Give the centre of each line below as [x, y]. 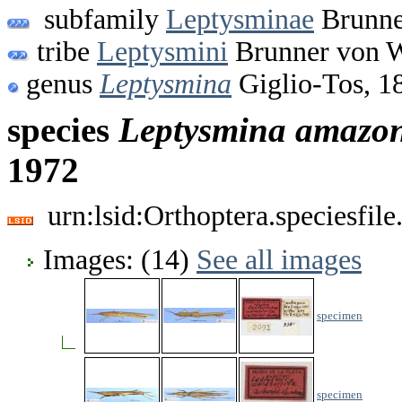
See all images [279, 259]
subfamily [98, 19]
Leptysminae [240, 19]
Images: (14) [120, 259]
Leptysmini [162, 51]
